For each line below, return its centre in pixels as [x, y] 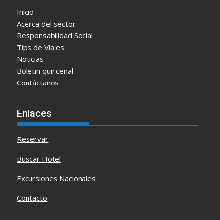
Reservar [33, 139]
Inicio [26, 12]
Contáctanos [38, 82]
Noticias [30, 59]
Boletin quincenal [45, 70]
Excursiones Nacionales [56, 179]
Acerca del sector [46, 23]
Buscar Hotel [39, 159]
